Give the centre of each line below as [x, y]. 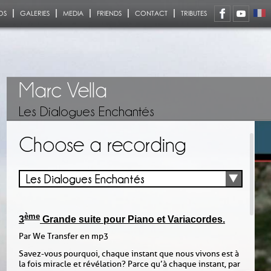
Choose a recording [102, 144]
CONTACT [151, 13]
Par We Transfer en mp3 [64, 237]
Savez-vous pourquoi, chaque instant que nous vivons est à [129, 254]
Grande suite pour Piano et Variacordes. [132, 220]
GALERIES [35, 13]
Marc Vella [63, 89]
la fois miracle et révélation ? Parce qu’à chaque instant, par [129, 264]
